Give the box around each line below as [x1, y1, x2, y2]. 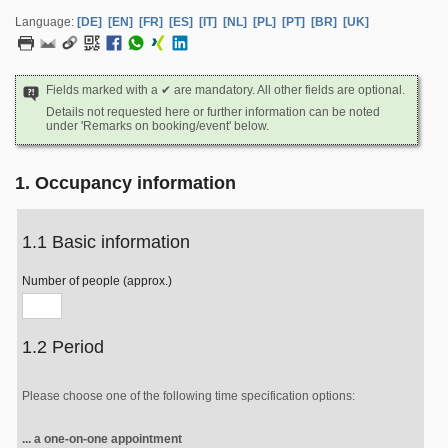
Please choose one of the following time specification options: [22, 389, 355, 403]
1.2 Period [22, 337, 104, 357]
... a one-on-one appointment [22, 432, 182, 446]
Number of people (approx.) [22, 274, 172, 288]
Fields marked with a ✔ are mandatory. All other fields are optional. [46, 83, 405, 97]
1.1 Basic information [22, 232, 190, 252]
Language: [15, 15, 74, 29]
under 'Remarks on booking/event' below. [46, 119, 269, 133]
